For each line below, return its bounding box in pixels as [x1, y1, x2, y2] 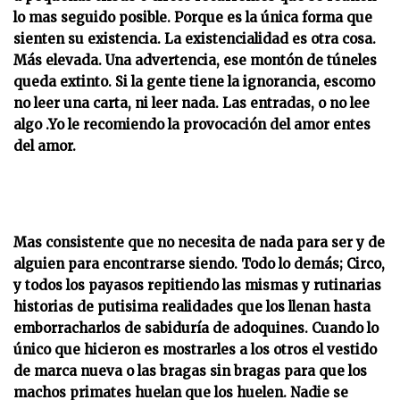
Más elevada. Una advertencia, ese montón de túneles [13, 52, 377, 69]
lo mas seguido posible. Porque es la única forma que [13, 9, 372, 26]
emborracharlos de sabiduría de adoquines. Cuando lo [13, 320, 379, 337]
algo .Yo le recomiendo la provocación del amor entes [13, 116, 371, 133]
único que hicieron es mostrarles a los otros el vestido [13, 341, 377, 358]
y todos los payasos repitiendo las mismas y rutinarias [13, 277, 381, 294]
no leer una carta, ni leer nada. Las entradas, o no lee [13, 95, 370, 112]
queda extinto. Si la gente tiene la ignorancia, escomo [13, 73, 375, 90]
